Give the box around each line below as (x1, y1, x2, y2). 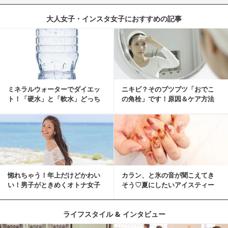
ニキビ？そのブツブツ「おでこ (122, 84, 214, 94)
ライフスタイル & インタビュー (63, 209, 165, 219)
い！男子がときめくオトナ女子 (8, 180, 100, 189)
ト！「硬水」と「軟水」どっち (8, 94, 100, 104)
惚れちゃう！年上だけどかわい (8, 170, 100, 180)
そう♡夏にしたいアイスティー (122, 180, 214, 189)
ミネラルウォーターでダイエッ (8, 84, 100, 94)
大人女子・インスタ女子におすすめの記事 (46, 14, 182, 24)
